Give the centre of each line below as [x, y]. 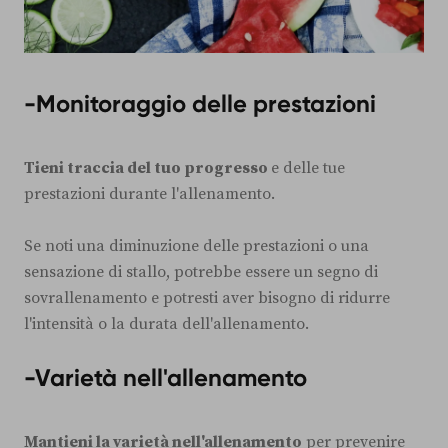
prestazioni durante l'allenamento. [149, 194]
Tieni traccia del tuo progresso [147, 168]
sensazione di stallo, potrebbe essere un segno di [201, 272]
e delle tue [308, 168]
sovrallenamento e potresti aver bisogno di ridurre [207, 298]
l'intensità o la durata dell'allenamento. [166, 324]
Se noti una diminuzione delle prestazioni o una [196, 246]
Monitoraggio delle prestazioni [206, 104]
